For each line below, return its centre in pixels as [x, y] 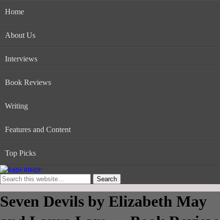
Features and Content [38, 129]
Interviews [21, 59]
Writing [16, 106]
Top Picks [20, 153]
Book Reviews [28, 82]
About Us [20, 35]
